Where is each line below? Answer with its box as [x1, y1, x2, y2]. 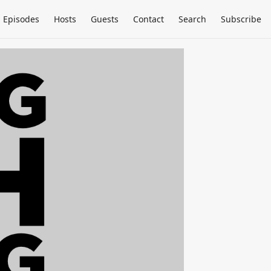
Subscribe [221, 13, 261, 25]
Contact [133, 13, 164, 25]
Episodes [3, 13, 39, 25]
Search [178, 13, 206, 25]
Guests [91, 13, 119, 25]
